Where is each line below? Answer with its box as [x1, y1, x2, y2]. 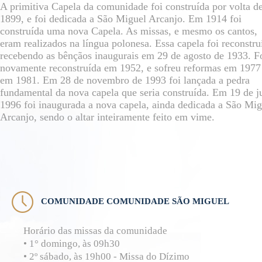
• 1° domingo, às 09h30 [23, 238, 120, 249]
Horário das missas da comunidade [23, 225, 167, 236]
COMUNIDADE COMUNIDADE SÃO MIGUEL [41, 196, 229, 206]
